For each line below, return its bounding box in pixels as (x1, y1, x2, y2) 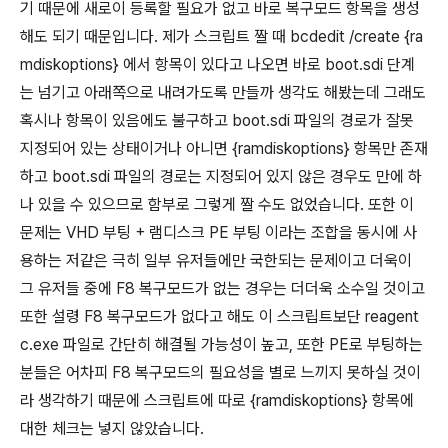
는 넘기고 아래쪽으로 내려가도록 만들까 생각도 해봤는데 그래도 (20, 83, 426, 102)
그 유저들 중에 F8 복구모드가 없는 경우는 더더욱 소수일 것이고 (20, 279, 425, 298)
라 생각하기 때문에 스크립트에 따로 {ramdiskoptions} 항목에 (20, 391, 414, 410)
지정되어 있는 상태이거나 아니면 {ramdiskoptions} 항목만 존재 (20, 139, 428, 158)
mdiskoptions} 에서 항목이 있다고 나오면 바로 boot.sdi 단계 (20, 55, 415, 74)
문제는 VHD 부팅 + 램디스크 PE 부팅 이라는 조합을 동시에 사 (20, 223, 417, 242)
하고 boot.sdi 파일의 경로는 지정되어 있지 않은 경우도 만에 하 (20, 167, 422, 186)
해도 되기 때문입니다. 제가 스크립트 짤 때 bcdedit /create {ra (20, 27, 423, 46)
